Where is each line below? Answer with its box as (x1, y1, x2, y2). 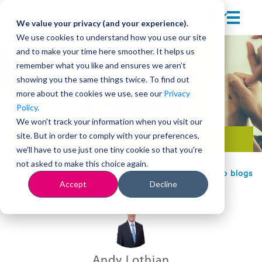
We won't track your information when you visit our (16, 116, 202, 126)
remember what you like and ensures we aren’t (16, 60, 186, 70)
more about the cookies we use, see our (16, 88, 164, 98)
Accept (60, 179, 87, 189)
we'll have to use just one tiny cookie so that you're (16, 144, 202, 154)
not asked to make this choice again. (16, 158, 148, 168)
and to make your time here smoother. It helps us (16, 46, 195, 56)
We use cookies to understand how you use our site (16, 32, 206, 42)
